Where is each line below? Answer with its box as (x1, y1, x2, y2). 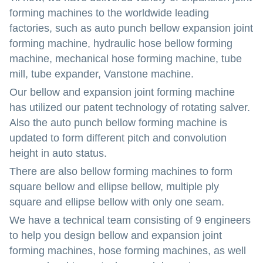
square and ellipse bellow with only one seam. (9, 196, 224, 208)
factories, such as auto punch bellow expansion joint (9, 22, 253, 34)
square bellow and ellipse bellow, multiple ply (9, 181, 219, 193)
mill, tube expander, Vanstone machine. (9, 68, 194, 80)
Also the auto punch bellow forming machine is (9, 117, 227, 129)
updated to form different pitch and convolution (9, 132, 227, 144)
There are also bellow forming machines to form (9, 166, 232, 177)
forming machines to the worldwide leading (9, 7, 209, 19)
